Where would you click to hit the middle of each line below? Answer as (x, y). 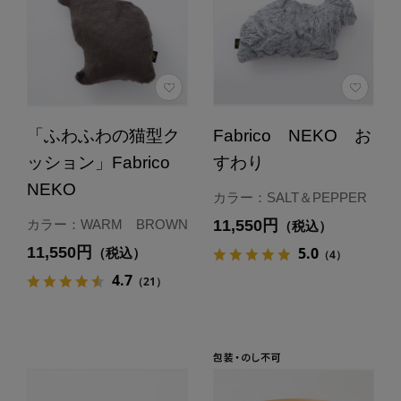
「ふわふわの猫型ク (103, 135)
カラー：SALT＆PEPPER (290, 198)
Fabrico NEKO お (292, 135)
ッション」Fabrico (98, 162)
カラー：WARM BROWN (107, 225)
